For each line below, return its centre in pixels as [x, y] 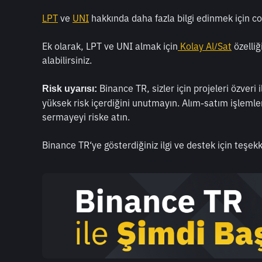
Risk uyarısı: [70, 88]
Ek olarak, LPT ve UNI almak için [110, 46]
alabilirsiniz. [67, 60]
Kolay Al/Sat [205, 46]
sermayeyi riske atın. [86, 117]
